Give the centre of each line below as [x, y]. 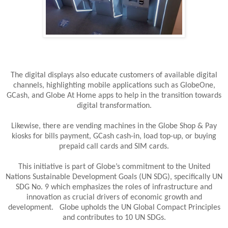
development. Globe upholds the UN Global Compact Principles [114, 208]
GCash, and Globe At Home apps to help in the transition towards [114, 96]
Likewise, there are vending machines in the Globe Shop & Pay [114, 126]
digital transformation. [114, 106]
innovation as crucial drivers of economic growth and [114, 198]
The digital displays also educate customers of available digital [114, 76]
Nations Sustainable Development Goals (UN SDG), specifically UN [114, 177]
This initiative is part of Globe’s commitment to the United [114, 167]
